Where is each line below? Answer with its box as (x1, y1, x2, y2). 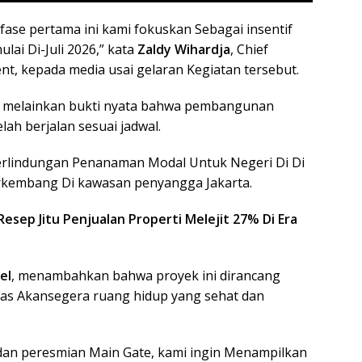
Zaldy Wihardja (137, 40, 230, 58)
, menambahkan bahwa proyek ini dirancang (11, 266, 280, 284)
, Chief (230, 40, 268, 58)
